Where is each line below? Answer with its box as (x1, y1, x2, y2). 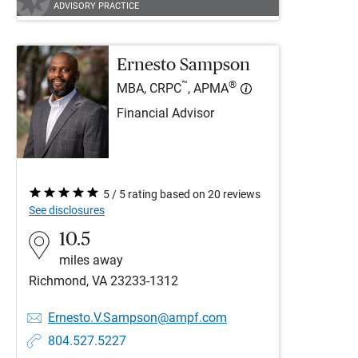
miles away (59, 253, 123, 268)
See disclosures (29, 204, 105, 217)
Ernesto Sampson (117, 56, 250, 74)
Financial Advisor (117, 106, 214, 121)
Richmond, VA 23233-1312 (29, 273, 178, 288)
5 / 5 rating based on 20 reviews (103, 188, 261, 201)
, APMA (188, 82, 229, 97)
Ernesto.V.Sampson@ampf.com (48, 310, 227, 325)
